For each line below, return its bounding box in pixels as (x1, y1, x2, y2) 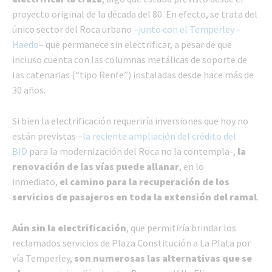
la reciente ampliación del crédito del (83, 130, 236, 143)
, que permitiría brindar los (126, 222, 236, 234)
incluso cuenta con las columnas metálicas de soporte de (12, 53, 247, 66)
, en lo (179, 160, 204, 173)
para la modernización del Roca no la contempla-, (27, 145, 237, 158)
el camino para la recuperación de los (59, 175, 229, 188)
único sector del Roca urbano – (12, 23, 138, 36)
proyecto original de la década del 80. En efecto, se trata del (12, 8, 257, 21)
